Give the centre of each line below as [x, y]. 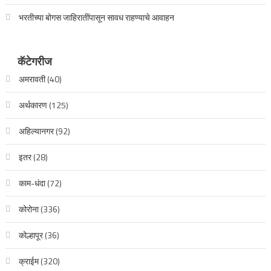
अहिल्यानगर [36, 131]
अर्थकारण [33, 105]
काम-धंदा [32, 183]
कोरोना [28, 209]
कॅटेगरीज [34, 61]
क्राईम [28, 261]
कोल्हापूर [31, 235]
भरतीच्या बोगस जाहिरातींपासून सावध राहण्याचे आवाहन [96, 17]
